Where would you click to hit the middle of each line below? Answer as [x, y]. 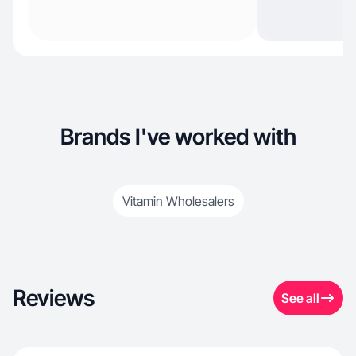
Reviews [54, 298]
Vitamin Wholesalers [178, 201]
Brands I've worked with [178, 137]
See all [300, 298]
